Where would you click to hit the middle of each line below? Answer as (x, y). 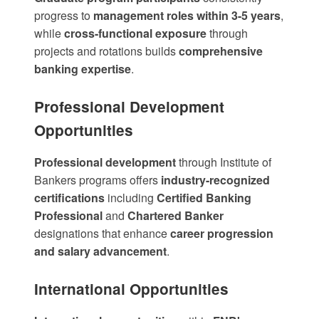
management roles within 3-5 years (187, 16)
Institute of (246, 162)
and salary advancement (100, 251)
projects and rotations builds (106, 51)
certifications (69, 198)
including (131, 198)
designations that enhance (102, 234)
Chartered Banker (176, 216)
